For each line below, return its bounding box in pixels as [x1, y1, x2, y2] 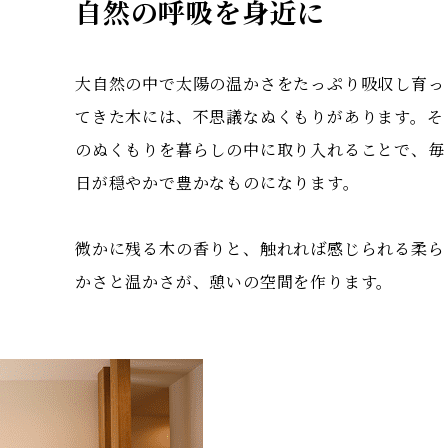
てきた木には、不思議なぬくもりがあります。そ [75, 105, 444, 128]
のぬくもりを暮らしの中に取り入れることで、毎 [75, 138, 445, 161]
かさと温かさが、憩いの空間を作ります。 [75, 270, 394, 293]
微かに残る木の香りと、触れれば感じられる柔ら [75, 237, 445, 260]
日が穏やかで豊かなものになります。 [75, 171, 360, 194]
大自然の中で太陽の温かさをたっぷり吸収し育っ [75, 72, 445, 95]
